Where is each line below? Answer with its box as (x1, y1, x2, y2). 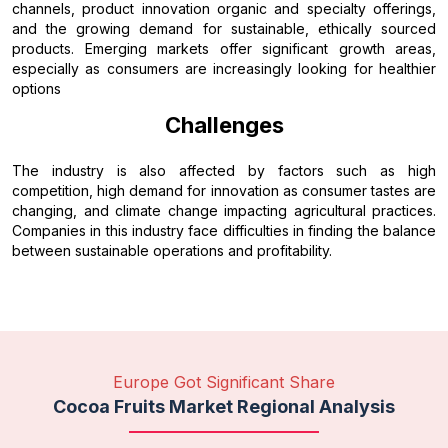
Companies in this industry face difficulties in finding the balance (12, 221, 436, 239)
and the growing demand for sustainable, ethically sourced (12, 19, 436, 37)
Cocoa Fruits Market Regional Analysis (53, 395, 395, 417)
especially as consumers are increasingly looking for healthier (12, 59, 436, 77)
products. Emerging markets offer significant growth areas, (12, 39, 436, 57)
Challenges (164, 111, 284, 138)
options (12, 79, 61, 97)
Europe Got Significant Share (113, 371, 335, 392)
